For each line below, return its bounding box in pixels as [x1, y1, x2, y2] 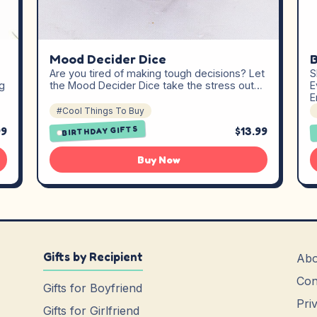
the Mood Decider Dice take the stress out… [50, 79, 263, 91]
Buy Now [137, 154, 180, 166]
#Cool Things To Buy [57, 105, 144, 116]
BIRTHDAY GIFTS [62, 124, 139, 138]
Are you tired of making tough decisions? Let [50, 67, 265, 79]
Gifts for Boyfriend [43, 281, 143, 295]
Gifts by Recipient [43, 250, 144, 264]
